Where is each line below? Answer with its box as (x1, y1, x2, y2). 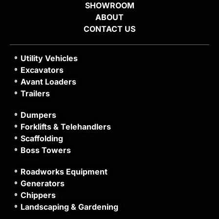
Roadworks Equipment (20, 166, 108, 176)
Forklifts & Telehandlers (20, 121, 111, 131)
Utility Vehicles (20, 53, 78, 63)
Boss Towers (20, 145, 71, 155)
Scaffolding (20, 133, 63, 143)
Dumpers (20, 109, 56, 120)
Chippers (20, 190, 56, 200)
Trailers (20, 88, 50, 98)
